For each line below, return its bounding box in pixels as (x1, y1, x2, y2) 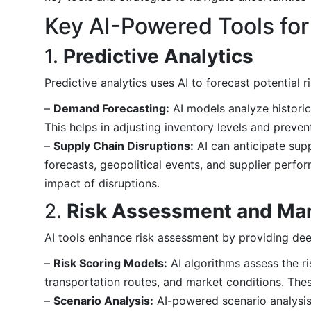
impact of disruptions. (44, 176, 160, 190)
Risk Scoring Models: (53, 255, 167, 270)
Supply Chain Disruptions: (53, 138, 194, 153)
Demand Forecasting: (53, 101, 169, 115)
